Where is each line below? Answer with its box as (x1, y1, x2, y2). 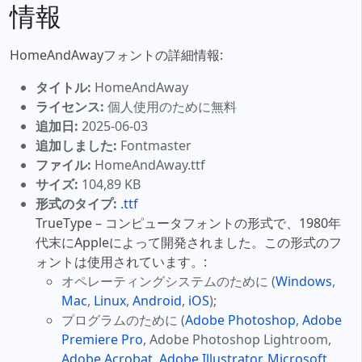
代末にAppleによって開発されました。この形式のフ (36, 234, 342, 252)
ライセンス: (36, 98, 104, 116)
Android (133, 292, 182, 310)
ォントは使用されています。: (36, 253, 207, 271)
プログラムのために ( (61, 311, 185, 330)
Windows (276, 272, 332, 291)
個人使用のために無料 (104, 98, 237, 116)
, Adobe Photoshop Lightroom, (143, 330, 331, 349)
